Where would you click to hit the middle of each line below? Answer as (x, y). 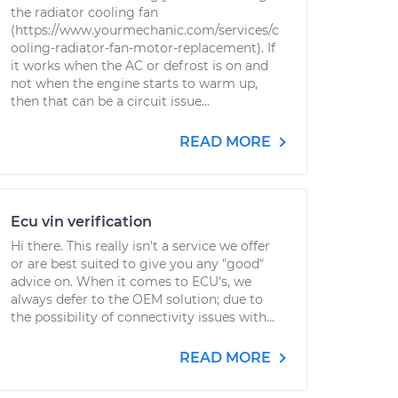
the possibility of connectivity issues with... (143, 317)
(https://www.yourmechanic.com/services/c (145, 30)
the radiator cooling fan (84, 12)
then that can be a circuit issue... (110, 101)
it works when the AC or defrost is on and (139, 66)
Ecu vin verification (81, 222)
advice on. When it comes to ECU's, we (131, 282)
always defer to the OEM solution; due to (137, 299)
